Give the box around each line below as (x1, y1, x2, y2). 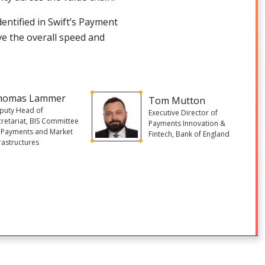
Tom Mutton (148, 93, 205, 107)
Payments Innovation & (148, 118, 225, 128)
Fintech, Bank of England (148, 128, 230, 139)
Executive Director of (148, 107, 218, 118)
